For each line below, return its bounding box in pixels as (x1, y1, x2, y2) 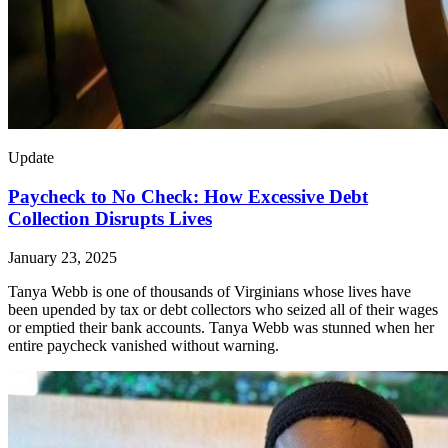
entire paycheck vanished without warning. (8, 336, 279, 354)
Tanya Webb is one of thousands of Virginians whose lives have (8, 282, 411, 300)
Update (8, 149, 54, 167)
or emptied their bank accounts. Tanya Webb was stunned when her (8, 318, 434, 336)
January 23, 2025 (8, 248, 117, 266)
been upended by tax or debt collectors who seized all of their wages (8, 300, 438, 318)
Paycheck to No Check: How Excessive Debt (8, 185, 368, 207)
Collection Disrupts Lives (8, 207, 212, 229)
